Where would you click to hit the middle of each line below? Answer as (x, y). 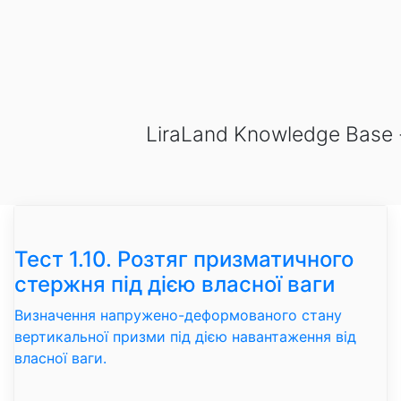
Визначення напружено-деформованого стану (178, 315)
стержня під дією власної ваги (175, 284)
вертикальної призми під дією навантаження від (185, 336)
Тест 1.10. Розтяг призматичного (184, 259)
